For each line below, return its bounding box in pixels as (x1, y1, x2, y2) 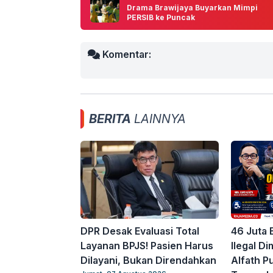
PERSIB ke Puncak (127, 13, 195, 23)
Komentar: (100, 48, 151, 61)
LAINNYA (131, 112, 186, 127)
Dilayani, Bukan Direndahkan (80, 254, 216, 267)
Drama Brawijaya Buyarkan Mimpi (127, 3, 258, 13)
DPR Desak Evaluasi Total (80, 225, 199, 238)
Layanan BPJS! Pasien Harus (80, 239, 213, 252)
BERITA (89, 112, 131, 127)
